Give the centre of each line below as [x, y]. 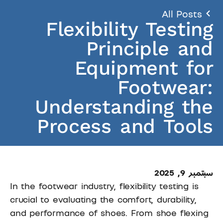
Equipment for [144, 68]
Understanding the [124, 107]
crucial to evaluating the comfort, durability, [103, 199]
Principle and [149, 48]
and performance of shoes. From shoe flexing [109, 212]
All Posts [182, 13]
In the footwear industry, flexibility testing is [104, 185]
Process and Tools [125, 126]
